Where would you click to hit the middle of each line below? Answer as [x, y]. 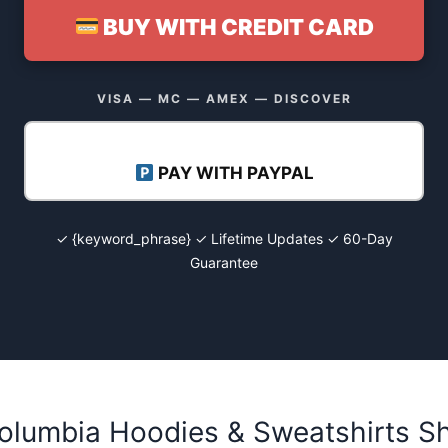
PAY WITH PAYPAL [233, 172]
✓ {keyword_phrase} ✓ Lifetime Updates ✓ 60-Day [224, 239]
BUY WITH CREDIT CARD [237, 26]
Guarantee [224, 263]
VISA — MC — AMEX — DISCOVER [224, 98]
